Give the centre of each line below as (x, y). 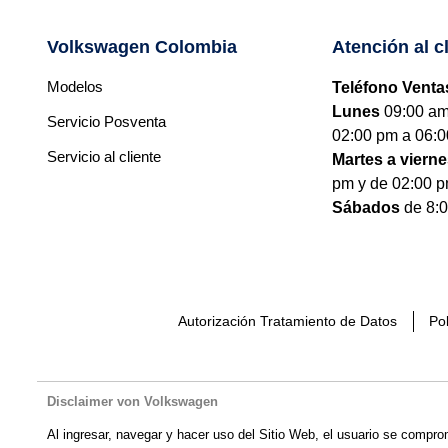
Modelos (74, 86)
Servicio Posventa (106, 121)
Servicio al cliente (103, 156)
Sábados (365, 207)
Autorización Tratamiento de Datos (287, 320)
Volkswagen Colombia (141, 46)
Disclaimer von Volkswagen (132, 401)
